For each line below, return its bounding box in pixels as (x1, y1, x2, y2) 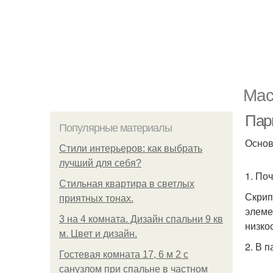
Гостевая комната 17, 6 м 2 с (59, 249, 188, 260)
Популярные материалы (59, 122, 172, 134)
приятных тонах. (59, 193, 133, 204)
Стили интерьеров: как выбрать (59, 143, 202, 154)
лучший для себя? (59, 158, 141, 168)
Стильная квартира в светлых (59, 179, 194, 189)
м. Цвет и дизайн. (59, 229, 137, 239)
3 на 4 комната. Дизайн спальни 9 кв (59, 214, 223, 224)
